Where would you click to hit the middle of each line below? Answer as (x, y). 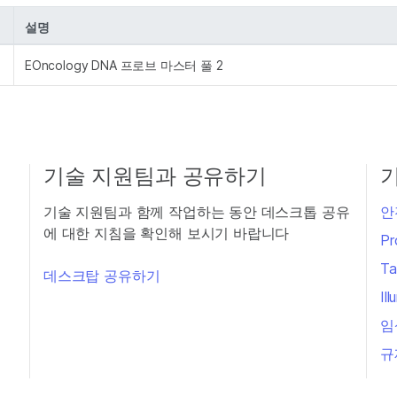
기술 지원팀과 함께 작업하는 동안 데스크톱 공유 (197, 212)
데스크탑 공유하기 (102, 276)
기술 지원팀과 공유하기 (155, 176)
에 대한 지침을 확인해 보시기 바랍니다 (167, 233)
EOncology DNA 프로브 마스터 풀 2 (124, 65)
